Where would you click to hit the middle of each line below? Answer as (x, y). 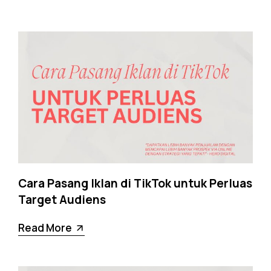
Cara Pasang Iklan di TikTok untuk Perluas (135, 184)
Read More (45, 228)
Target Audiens (62, 200)
